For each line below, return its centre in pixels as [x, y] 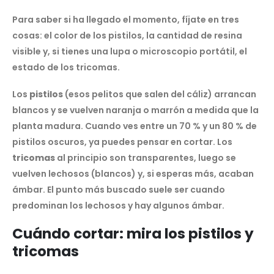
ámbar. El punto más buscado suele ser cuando [119, 190]
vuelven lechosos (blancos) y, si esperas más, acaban [133, 174]
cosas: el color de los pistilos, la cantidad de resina [127, 35]
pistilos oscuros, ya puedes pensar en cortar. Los [122, 142]
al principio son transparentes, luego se [146, 158]
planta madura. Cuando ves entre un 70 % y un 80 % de [135, 126]
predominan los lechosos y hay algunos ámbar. [118, 206]
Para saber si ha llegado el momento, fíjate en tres [126, 19]
